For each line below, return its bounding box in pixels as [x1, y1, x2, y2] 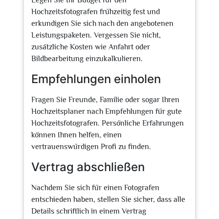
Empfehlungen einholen [31, 72, 161, 86]
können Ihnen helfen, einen [31, 131, 122, 139]
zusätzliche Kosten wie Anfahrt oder [31, 43, 150, 51]
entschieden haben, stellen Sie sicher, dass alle [31, 195, 185, 204]
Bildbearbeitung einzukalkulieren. [31, 54, 143, 63]
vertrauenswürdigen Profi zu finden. [31, 142, 151, 151]
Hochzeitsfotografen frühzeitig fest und [31, 7, 160, 16]
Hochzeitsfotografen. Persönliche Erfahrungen [31, 119, 184, 128]
